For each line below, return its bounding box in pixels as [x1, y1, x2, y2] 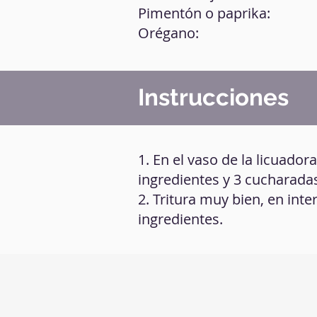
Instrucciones [138, 83, 289, 111]
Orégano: [138, 23, 199, 42]
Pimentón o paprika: [138, 4, 270, 23]
